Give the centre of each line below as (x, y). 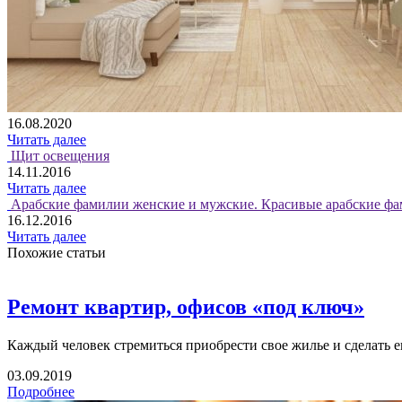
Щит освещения (60, 156)
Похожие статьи (57, 253)
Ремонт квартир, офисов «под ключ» (186, 307)
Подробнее (41, 391)
